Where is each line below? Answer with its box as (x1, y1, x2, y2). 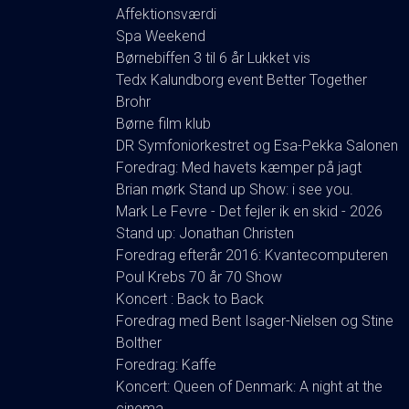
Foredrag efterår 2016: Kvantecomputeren (116, 246, 388, 264)
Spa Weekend (116, 26, 205, 45)
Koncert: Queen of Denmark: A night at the (116, 377, 383, 395)
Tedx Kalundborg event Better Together (116, 70, 367, 89)
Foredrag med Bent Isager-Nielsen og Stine (116, 311, 393, 330)
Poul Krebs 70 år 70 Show (116, 267, 282, 286)
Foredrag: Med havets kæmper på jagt (116, 158, 362, 176)
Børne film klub (116, 114, 211, 132)
